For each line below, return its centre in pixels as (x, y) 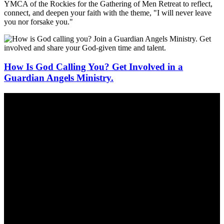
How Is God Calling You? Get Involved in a (93, 67)
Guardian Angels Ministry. (59, 78)
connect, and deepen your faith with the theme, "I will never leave (108, 12)
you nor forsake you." (38, 21)
